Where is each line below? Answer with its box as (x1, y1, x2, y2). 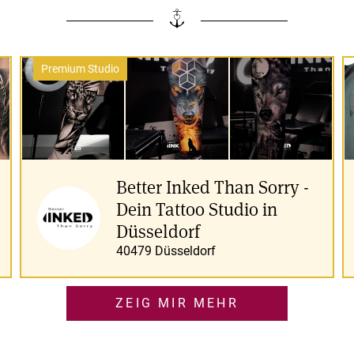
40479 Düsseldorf (116, 243, 216, 259)
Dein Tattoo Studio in (116, 197, 277, 221)
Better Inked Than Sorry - (116, 175, 309, 199)
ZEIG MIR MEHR (115, 296, 239, 311)
